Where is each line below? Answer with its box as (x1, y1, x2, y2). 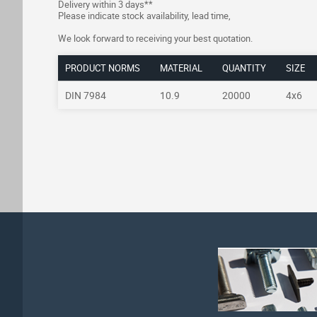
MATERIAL (160, 62, 202, 74)
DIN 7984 (65, 88, 106, 102)
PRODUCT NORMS (65, 62, 140, 74)
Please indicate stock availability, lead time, (58, 9, 231, 22)
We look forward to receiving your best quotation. (58, 32, 253, 45)
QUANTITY (222, 62, 266, 74)
